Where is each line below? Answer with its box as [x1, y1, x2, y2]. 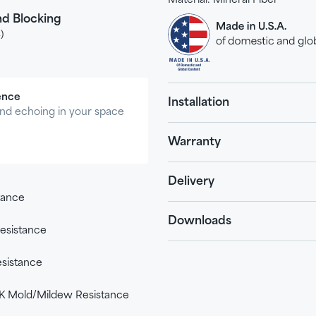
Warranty [167, 136, 221, 148]
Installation [167, 97, 229, 109]
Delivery [167, 176, 214, 188]
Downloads [167, 215, 231, 227]
